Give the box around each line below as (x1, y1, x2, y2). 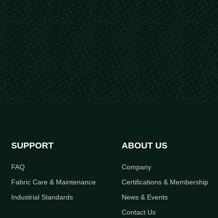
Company (121, 163, 151, 171)
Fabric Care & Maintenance (11, 178, 96, 186)
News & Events (121, 193, 168, 201)
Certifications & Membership (121, 178, 208, 186)
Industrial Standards (11, 193, 73, 201)
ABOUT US (121, 141, 167, 150)
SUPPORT (11, 141, 54, 150)
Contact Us (121, 208, 156, 216)
